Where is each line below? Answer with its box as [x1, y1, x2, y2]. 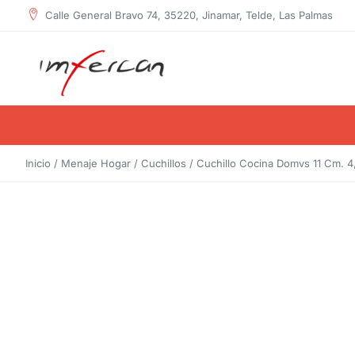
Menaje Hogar [61, 157, 131, 170]
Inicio [25, 157, 51, 170]
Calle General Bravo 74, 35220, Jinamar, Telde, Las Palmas [45, 9, 333, 21]
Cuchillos [141, 157, 186, 170]
